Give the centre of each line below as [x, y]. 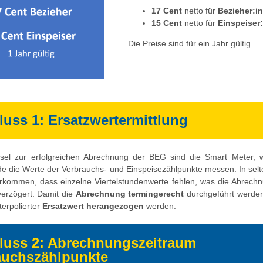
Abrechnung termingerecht [130, 194]
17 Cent [168, 11]
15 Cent [168, 23]
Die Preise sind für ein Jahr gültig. [190, 43]
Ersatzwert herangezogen [93, 206]
